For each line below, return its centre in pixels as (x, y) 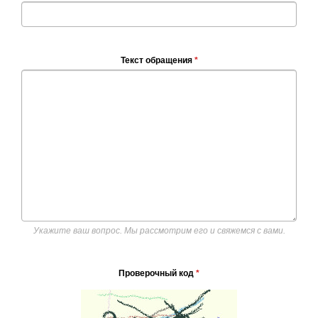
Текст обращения (157, 61)
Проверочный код (157, 274)
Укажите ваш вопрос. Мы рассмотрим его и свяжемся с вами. (159, 231)
